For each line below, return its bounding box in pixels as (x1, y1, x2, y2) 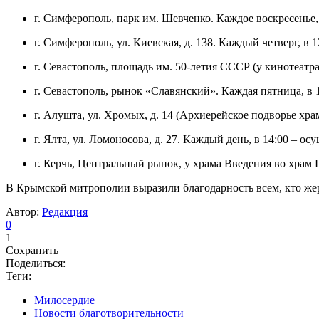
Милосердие (34, 293, 95, 306)
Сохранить (6, 244, 58, 256)
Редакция (42, 205, 88, 218)
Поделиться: (6, 256, 66, 269)
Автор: (6, 205, 42, 218)
